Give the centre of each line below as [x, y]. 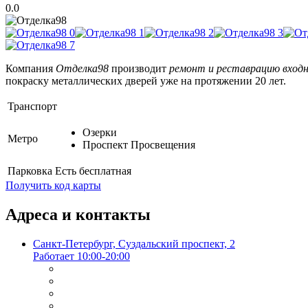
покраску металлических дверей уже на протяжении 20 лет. [146, 81]
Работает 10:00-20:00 [81, 256]
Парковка [30, 171]
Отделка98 [82, 69]
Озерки [100, 133]
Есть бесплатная [93, 171]
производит [139, 69]
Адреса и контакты [78, 215]
